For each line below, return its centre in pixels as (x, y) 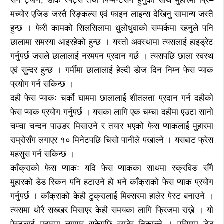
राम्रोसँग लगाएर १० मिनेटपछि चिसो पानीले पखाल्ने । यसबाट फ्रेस (112, 140)
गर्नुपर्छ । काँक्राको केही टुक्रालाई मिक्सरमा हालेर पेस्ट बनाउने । (112, 196)
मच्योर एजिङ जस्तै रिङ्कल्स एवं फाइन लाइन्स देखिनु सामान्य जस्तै (112, 14)
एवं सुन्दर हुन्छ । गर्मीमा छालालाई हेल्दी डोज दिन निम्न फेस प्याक (112, 70)
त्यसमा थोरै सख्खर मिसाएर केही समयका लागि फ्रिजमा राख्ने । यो (112, 210)
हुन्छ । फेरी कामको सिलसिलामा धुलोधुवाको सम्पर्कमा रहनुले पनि (112, 28)
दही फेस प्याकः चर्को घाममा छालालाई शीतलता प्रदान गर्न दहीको (112, 98)
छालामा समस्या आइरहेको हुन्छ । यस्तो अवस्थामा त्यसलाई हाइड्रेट (112, 42)
